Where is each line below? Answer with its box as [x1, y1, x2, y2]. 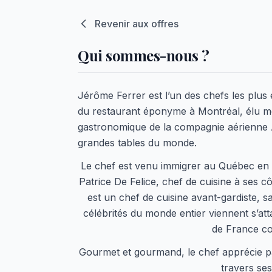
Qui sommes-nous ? [78, 46, 209, 65]
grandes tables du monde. [78, 137, 197, 149]
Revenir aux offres [95, 18, 178, 30]
